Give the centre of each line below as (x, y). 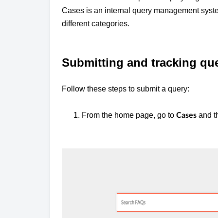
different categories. (96, 24)
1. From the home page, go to (119, 115)
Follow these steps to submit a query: (126, 89)
